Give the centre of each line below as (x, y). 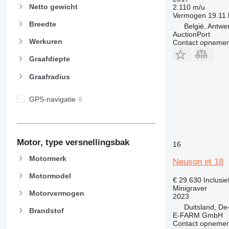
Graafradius (49, 76)
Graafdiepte (49, 59)
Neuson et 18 (198, 162)
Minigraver (190, 188)
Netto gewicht (53, 6)
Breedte (42, 24)
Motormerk (48, 158)
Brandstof (46, 211)
